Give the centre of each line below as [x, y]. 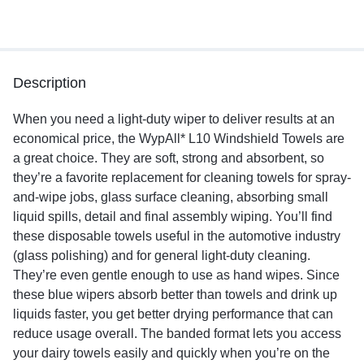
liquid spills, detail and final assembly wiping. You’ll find [173, 216]
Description [50, 82]
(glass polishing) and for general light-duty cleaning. [162, 255]
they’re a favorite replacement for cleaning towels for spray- [182, 177]
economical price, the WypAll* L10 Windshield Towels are [179, 138]
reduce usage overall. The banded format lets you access [177, 333]
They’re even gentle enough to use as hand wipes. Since [176, 275]
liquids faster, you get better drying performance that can [173, 314]
